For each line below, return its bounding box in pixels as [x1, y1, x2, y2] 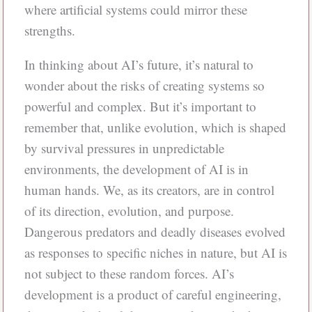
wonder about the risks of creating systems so [24, 76, 265, 94]
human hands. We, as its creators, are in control [24, 180, 274, 198]
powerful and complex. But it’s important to [24, 97, 256, 115]
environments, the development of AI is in [24, 159, 249, 178]
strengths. [24, 21, 75, 39]
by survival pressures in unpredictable [24, 139, 224, 157]
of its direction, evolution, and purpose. [24, 201, 234, 219]
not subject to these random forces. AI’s [24, 264, 234, 282]
